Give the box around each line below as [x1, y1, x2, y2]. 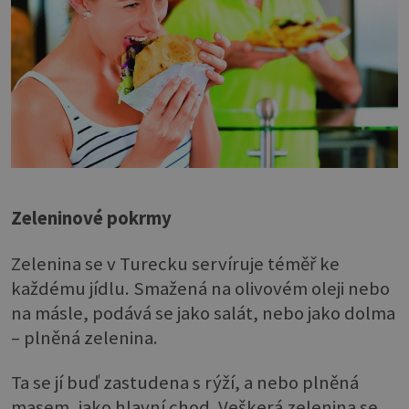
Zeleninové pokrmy [11, 206, 172, 231]
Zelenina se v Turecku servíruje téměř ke [11, 251, 340, 276]
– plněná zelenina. [11, 325, 158, 350]
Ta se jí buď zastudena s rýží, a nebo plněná [11, 371, 359, 395]
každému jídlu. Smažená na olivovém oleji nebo [11, 276, 390, 300]
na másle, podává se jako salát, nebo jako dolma [11, 300, 395, 325]
